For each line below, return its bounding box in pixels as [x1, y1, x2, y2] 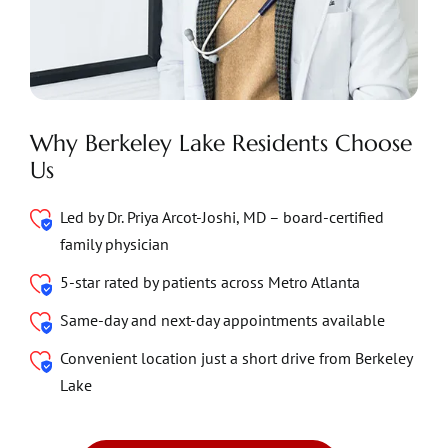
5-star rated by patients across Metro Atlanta [59, 271, 360, 292]
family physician [59, 233, 169, 254]
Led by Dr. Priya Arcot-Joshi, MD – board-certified [59, 206, 384, 227]
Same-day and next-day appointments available [59, 310, 385, 330]
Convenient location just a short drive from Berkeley [59, 348, 412, 369]
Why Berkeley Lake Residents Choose [29, 128, 412, 157]
